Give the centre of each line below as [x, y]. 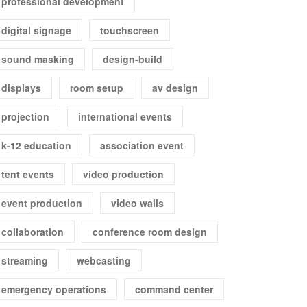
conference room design [150, 232]
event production [42, 203]
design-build [133, 59]
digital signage [36, 30]
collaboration [33, 232]
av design [175, 88]
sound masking [38, 59]
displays [21, 88]
